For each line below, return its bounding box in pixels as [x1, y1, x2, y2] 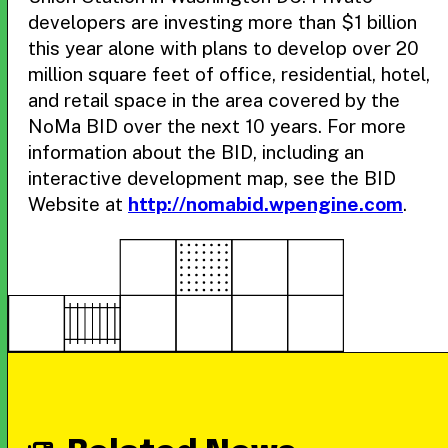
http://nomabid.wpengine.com [128, 193, 403, 215]
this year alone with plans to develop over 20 [28, 37, 419, 59]
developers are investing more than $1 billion [28, 11, 417, 33]
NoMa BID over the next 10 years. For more [28, 115, 406, 137]
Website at [28, 193, 128, 215]
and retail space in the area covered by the [28, 89, 400, 111]
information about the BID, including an [28, 141, 364, 163]
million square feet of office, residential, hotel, [28, 63, 430, 85]
